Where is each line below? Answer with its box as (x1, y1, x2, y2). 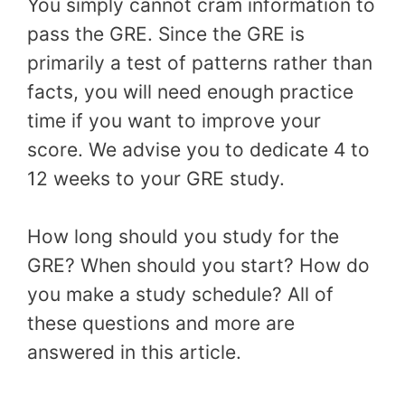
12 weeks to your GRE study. (27, 167, 285, 190)
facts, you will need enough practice (27, 80, 353, 103)
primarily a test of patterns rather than (27, 52, 372, 74)
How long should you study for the (27, 224, 339, 248)
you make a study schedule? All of (27, 282, 334, 306)
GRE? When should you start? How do (27, 253, 370, 277)
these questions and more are (27, 311, 295, 334)
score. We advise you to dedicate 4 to (27, 138, 370, 161)
